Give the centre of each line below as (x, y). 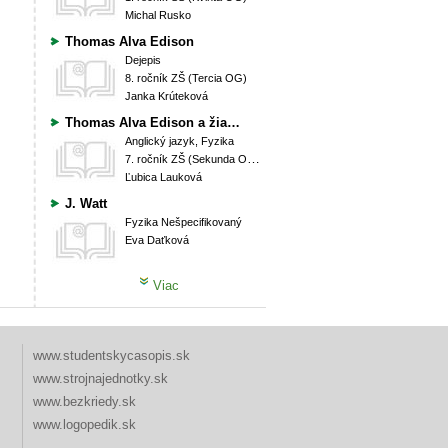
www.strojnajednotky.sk (100, 378)
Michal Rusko (158, 15)
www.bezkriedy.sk (84, 401)
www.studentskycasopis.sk (111, 355)
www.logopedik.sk (84, 424)
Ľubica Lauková (163, 177)
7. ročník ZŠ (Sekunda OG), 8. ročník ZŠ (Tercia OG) (186, 159)
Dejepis (143, 60)
